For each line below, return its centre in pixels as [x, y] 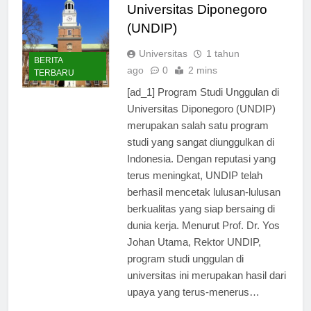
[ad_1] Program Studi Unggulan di [203, 92]
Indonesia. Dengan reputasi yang [201, 158]
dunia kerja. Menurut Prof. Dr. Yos [203, 225]
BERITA [48, 61]
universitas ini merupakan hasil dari [206, 275]
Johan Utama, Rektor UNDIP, [194, 242]
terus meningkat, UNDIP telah [194, 175]
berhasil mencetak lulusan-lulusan [203, 192]
